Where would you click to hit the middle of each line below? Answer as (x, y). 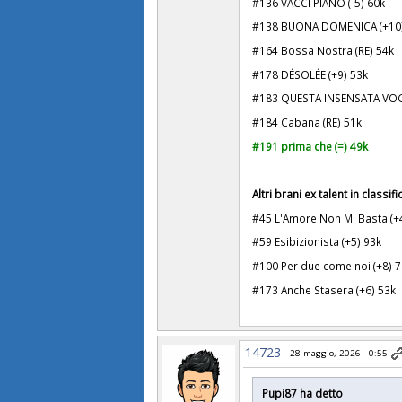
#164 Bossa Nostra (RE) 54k (323, 50)
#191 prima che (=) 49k (310, 146)
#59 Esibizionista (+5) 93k (317, 242)
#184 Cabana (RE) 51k (307, 122)
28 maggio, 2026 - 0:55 (339, 353)
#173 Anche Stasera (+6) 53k (324, 289)
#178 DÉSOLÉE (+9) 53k (310, 74)
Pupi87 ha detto (303, 393)
